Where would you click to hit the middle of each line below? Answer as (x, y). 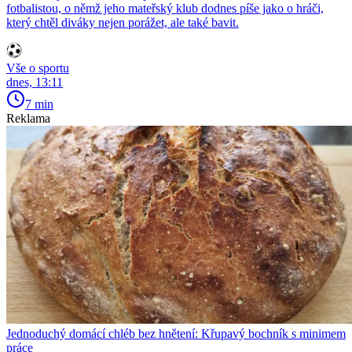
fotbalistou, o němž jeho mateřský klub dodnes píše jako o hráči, (165, 9)
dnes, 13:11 (35, 82)
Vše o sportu (38, 68)
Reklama (28, 119)
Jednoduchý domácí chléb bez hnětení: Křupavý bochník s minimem (176, 334)
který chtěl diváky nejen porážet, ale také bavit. (123, 23)
